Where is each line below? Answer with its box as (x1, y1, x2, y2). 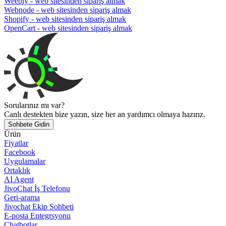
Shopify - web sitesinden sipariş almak (4, 14, 126, 23)
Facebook (4, 147, 35, 156)
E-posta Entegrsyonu (4, 211, 71, 220)
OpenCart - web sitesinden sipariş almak (4, 23, 132, 32)
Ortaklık (4, 165, 30, 175)
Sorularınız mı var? (4, 100, 65, 109)
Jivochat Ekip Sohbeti (4, 202, 74, 211)
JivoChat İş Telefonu (4, 184, 70, 193)
